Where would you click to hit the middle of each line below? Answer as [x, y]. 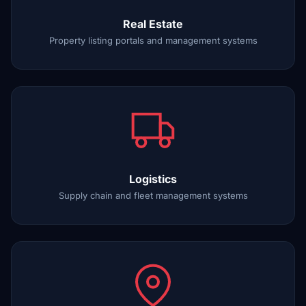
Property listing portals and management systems [153, 40]
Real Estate [153, 24]
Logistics [153, 179]
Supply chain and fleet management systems [153, 195]
